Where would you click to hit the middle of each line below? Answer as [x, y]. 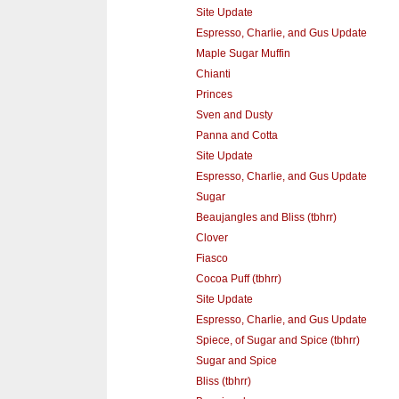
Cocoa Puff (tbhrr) [238, 279]
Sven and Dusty [234, 115]
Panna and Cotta [236, 136]
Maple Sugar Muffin [243, 54]
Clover [212, 238]
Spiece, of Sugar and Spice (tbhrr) [277, 341]
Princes [214, 95]
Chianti [213, 74]
